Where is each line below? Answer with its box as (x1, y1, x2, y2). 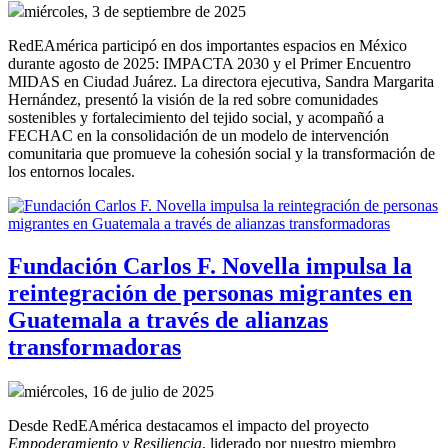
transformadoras (8, 334, 181, 361)
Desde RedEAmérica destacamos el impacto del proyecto (8, 417, 369, 435)
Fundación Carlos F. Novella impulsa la (8, 253, 412, 280)
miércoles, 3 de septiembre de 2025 (24, 3, 246, 21)
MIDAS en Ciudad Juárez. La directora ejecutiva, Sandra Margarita (8, 73, 434, 91)
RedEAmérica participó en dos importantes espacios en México (8, 37, 407, 55)
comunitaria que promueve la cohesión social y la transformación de (8, 145, 435, 163)
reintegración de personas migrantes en (8, 280, 412, 307)
